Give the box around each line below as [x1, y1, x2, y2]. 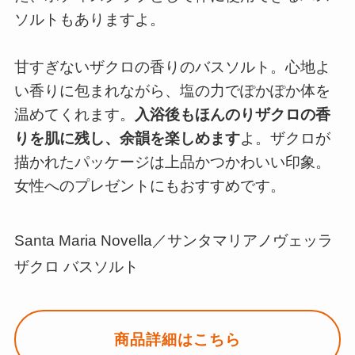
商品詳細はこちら [114, 330, 241, 348]
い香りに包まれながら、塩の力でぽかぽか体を [13, 82, 330, 99]
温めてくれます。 [13, 105, 135, 123]
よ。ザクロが [239, 129, 330, 147]
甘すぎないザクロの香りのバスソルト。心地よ [13, 58, 330, 75]
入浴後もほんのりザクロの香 [134, 105, 330, 123]
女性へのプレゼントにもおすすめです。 [13, 177, 285, 194]
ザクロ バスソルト [13, 258, 139, 276]
